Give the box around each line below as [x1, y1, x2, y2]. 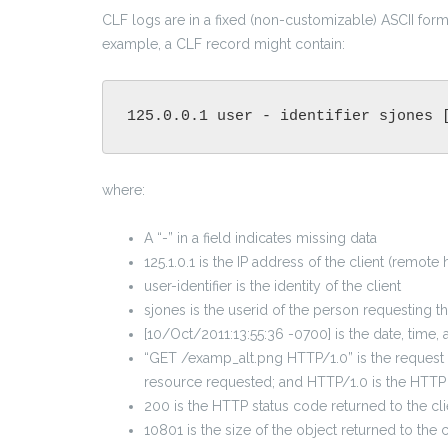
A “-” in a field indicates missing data [144, 230, 377, 247]
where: [102, 182, 145, 199]
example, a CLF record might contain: [102, 36, 345, 53]
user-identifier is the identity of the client [144, 278, 401, 295]
